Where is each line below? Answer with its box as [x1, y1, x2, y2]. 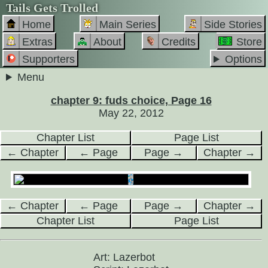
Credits [162, 36, 196, 48]
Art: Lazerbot [93, 251, 155, 263]
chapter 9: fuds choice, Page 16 [50, 95, 212, 106]
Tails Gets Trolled [6, 1, 98, 14]
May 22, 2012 [98, 107, 164, 119]
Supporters [22, 53, 75, 65]
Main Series [99, 19, 156, 31]
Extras [22, 36, 53, 48]
